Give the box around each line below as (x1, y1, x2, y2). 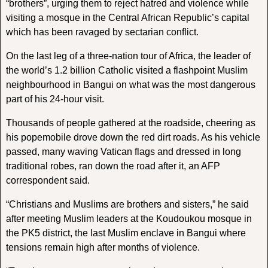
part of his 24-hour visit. (5, 93, 104, 104)
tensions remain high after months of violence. (5, 242, 200, 252)
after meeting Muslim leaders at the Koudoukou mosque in (5, 213, 252, 224)
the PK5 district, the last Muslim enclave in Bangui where (5, 227, 246, 238)
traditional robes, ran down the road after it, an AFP (5, 160, 220, 171)
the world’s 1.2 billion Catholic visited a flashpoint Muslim (5, 65, 248, 75)
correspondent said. (5, 175, 90, 185)
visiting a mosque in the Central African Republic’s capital (5, 12, 249, 23)
